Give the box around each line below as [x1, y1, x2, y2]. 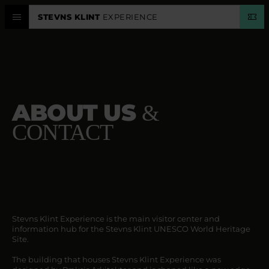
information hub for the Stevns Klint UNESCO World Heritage [12, 224, 250, 234]
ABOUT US [12, 98, 142, 127]
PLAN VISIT [14, 115, 61, 124]
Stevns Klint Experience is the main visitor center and [12, 214, 220, 223]
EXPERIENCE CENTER [14, 53, 101, 62]
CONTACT [12, 119, 113, 145]
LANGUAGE [14, 178, 59, 187]
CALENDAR [14, 147, 60, 156]
